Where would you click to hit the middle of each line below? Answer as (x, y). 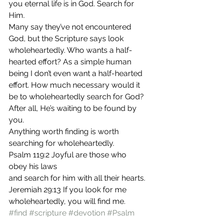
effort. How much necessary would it (75, 85)
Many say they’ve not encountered (71, 27)
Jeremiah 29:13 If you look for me (69, 190)
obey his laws (33, 166)
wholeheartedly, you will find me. (67, 201)
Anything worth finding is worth (65, 132)
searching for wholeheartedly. (62, 143)
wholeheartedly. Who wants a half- (70, 50)
